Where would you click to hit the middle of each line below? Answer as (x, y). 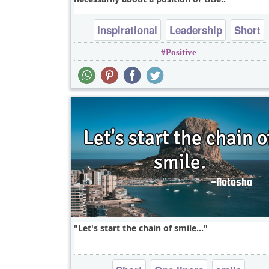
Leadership (195, 30)
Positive (181, 53)
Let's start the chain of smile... (141, 228)
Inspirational (127, 30)
